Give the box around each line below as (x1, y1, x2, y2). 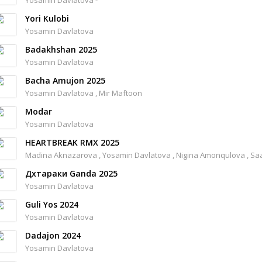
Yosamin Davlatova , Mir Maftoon (25, 88, 142, 98)
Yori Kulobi (25, 13, 69, 24)
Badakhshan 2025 (25, 44, 97, 55)
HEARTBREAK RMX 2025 (25, 137, 119, 148)
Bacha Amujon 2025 (25, 75, 105, 86)
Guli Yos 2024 (25, 199, 78, 210)
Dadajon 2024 (25, 230, 81, 241)
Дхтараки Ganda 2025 (25, 168, 118, 179)
